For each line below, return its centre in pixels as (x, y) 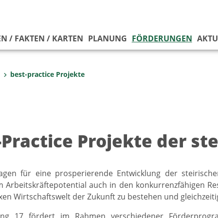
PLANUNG (107, 38)
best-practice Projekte (47, 74)
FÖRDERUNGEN (162, 38)
